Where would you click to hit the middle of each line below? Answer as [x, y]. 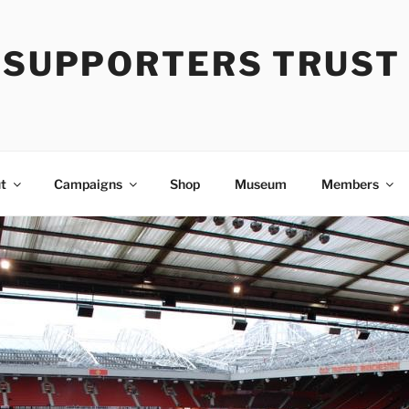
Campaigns [88, 184]
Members [350, 184]
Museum [260, 184]
